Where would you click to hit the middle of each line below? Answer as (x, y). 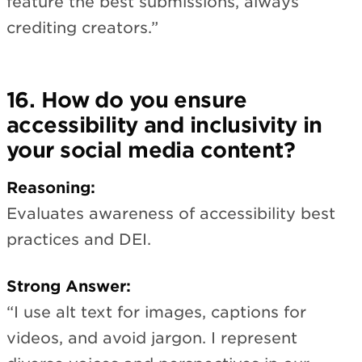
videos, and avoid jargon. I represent (152, 339)
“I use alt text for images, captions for (156, 313)
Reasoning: (51, 187)
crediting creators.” (82, 27)
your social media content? (151, 150)
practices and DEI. (79, 239)
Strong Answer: (69, 287)
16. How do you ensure (126, 100)
